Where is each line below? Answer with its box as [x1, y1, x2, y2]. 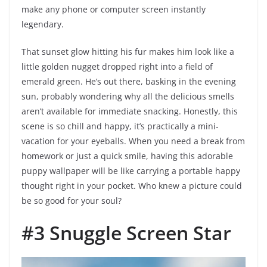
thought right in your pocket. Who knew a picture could [21, 180, 242, 192]
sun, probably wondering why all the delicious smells [21, 91, 234, 103]
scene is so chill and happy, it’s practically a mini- [21, 120, 219, 132]
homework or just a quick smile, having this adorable [21, 150, 233, 162]
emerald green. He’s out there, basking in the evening [21, 76, 236, 88]
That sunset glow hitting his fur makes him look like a [21, 46, 234, 58]
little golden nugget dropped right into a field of [21, 61, 213, 73]
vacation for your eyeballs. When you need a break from [21, 135, 245, 147]
